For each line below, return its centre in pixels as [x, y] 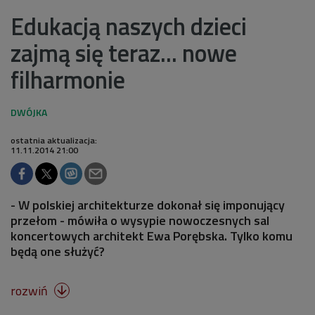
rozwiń [31, 290]
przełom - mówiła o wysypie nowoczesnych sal [140, 220]
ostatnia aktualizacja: [54, 140]
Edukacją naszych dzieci [129, 26]
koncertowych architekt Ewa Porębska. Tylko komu [152, 236]
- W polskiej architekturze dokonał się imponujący [148, 205]
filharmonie [68, 79]
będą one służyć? [58, 251]
